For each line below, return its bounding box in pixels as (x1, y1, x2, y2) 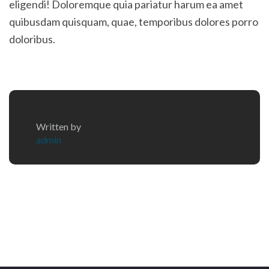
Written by (36, 121, 81, 132)
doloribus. (9, 32, 55, 46)
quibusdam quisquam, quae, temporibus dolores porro (9, 15, 258, 28)
